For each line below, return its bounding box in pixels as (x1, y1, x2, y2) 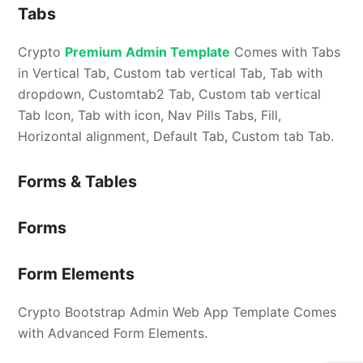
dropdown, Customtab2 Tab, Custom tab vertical (18, 86, 322, 103)
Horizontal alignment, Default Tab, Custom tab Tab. (18, 128, 335, 145)
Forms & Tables (18, 172, 138, 192)
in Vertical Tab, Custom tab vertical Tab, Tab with (18, 65, 323, 82)
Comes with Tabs (230, 44, 341, 61)
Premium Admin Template (65, 44, 231, 61)
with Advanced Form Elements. (18, 325, 208, 342)
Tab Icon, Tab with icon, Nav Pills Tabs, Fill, (18, 107, 282, 124)
